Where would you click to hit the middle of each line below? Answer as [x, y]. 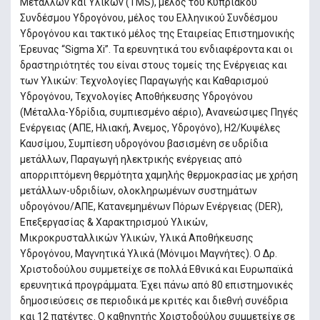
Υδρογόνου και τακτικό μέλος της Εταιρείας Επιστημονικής [157, 33]
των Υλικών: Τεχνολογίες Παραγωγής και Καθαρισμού [144, 80]
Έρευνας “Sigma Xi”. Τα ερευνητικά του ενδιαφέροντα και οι [156, 49]
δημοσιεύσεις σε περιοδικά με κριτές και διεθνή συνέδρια [154, 300]
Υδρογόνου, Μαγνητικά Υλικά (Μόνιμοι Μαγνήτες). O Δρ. [148, 253]
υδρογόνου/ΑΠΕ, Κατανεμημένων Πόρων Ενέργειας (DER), [151, 206]
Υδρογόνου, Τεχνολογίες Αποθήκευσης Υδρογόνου [136, 96]
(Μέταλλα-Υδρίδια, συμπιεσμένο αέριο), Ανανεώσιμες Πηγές [159, 112]
